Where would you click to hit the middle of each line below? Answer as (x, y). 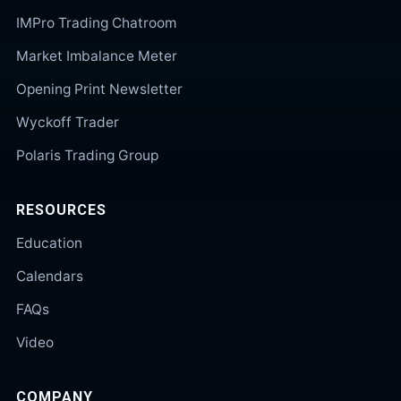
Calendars (50, 276)
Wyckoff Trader (68, 122)
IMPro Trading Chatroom (96, 23)
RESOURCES (61, 210)
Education (49, 243)
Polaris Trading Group (87, 155)
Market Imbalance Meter (97, 56)
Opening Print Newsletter (99, 89)
